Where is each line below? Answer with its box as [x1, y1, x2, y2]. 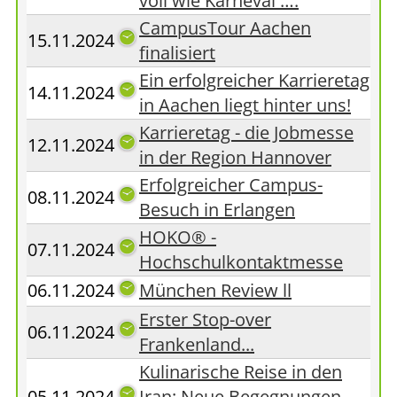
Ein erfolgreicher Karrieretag [139, 68, 370, 92]
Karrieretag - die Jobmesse [139, 121, 354, 144]
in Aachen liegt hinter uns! [139, 93, 351, 117]
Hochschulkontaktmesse [139, 250, 343, 274]
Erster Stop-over [139, 307, 271, 331]
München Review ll [139, 278, 292, 302]
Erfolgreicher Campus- [139, 173, 323, 197]
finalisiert [139, 41, 215, 65]
